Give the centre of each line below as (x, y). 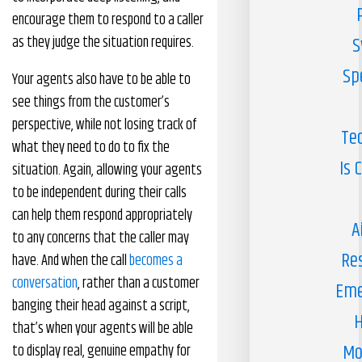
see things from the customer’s (91, 103)
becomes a (156, 261)
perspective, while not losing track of (104, 125)
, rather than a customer (139, 284)
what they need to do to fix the (91, 148)
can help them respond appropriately (102, 216)
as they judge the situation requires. (103, 43)
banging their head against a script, (101, 306)
